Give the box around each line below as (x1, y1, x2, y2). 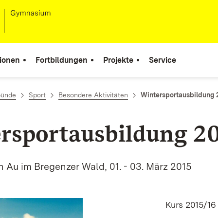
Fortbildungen (36, 55, 88, 65)
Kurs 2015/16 (165, 200, 216, 210)
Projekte (103, 55, 133, 65)
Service (149, 55, 176, 65)
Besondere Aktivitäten (58, 91, 128, 99)
